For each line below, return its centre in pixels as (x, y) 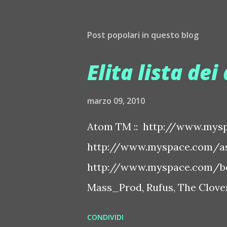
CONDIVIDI (105, 217)
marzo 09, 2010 (116, 101)
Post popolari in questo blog (143, 35)
